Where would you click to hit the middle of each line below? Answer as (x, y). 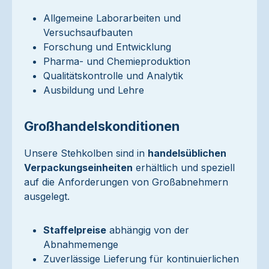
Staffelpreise (75, 230)
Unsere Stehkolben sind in (86, 153)
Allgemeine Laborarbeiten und (112, 18)
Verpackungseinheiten (78, 168)
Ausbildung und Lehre (94, 90)
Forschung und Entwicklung (107, 47)
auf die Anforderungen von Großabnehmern (126, 182)
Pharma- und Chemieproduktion (117, 61)
